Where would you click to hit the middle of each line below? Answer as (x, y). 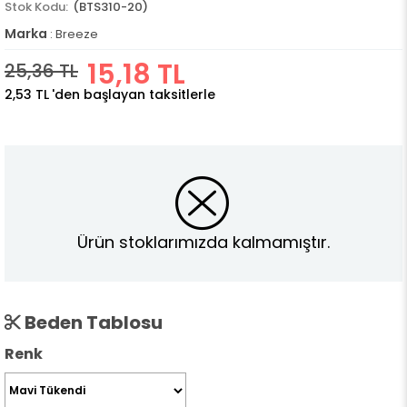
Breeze (77, 34)
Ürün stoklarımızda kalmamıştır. (203, 242)
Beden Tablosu (92, 323)
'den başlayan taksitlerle (134, 94)
